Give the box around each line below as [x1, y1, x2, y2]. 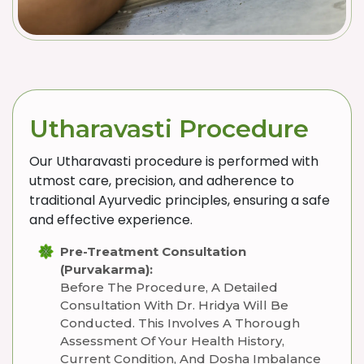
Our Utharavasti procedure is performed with [29, 152, 318, 171]
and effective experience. [29, 210, 193, 229]
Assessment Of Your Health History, [60, 333, 284, 349]
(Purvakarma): [60, 262, 153, 277]
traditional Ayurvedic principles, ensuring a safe [29, 191, 330, 210]
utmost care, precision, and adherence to [29, 171, 294, 190]
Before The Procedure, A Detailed [60, 279, 278, 295]
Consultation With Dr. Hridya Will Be [60, 297, 288, 313]
